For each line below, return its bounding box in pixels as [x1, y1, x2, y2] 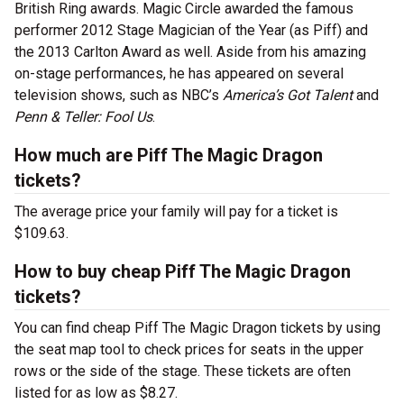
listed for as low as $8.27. [14, 384, 178, 402]
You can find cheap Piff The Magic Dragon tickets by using [14, 319, 381, 337]
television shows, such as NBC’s [14, 87, 223, 105]
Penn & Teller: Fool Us [14, 108, 152, 126]
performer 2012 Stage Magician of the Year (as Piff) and [14, 22, 368, 40]
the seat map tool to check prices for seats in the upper [14, 341, 363, 359]
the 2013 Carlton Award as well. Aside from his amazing [14, 43, 366, 61]
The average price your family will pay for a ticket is [14, 203, 338, 221]
